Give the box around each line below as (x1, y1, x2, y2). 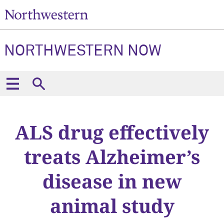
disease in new (42, 168, 182, 194)
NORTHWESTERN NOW (4, 44, 161, 59)
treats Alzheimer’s (24, 143, 200, 169)
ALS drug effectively (15, 119, 209, 145)
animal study (49, 192, 174, 218)
